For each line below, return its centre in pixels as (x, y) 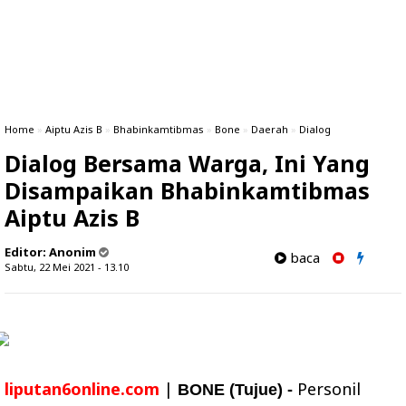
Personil (327, 389)
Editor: (27, 252)
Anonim (72, 252)
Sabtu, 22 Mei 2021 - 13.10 (67, 267)
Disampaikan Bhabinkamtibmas (187, 190)
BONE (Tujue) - (235, 390)
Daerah (270, 129)
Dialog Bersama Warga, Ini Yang (187, 163)
